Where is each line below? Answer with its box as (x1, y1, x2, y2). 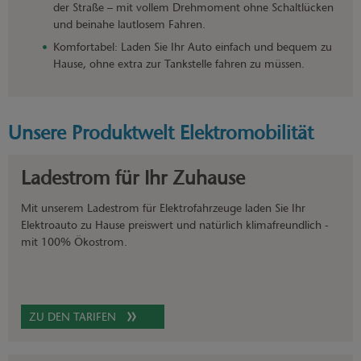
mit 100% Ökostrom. (21, 234, 127, 249)
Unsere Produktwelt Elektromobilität (8, 121, 313, 144)
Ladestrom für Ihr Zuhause (21, 166, 251, 189)
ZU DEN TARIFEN (29, 309, 116, 324)
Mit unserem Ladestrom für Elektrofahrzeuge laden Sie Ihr (21, 201, 305, 215)
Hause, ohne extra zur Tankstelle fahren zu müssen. (53, 56, 305, 71)
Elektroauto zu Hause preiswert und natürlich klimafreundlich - (21, 218, 329, 232)
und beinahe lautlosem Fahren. (53, 17, 205, 31)
